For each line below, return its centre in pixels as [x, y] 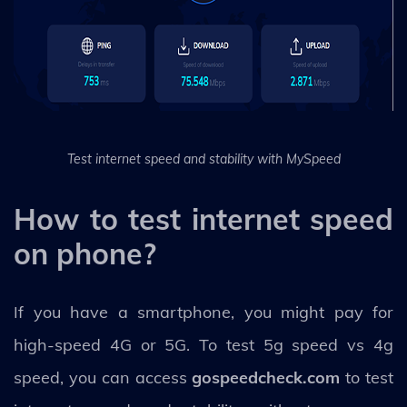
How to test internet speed [203, 218]
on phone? [93, 253]
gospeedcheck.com [266, 377]
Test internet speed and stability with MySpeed [203, 159]
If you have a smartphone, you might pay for [203, 312]
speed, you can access [103, 377]
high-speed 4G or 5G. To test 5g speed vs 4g [203, 344]
